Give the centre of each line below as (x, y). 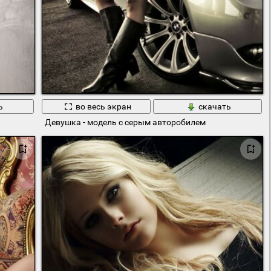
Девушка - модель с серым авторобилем (125, 122)
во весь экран (103, 106)
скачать (214, 106)
